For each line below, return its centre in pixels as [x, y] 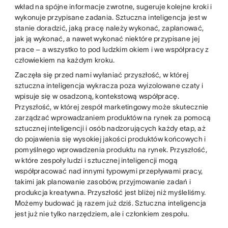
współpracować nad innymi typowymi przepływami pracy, [109, 171]
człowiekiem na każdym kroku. [65, 60]
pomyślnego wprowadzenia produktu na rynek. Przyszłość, [111, 150]
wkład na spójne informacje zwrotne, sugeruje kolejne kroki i [113, 7]
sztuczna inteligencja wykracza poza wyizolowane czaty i [109, 86]
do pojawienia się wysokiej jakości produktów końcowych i [110, 139]
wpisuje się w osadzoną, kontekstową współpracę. [97, 96]
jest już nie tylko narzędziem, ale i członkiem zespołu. [102, 214]
